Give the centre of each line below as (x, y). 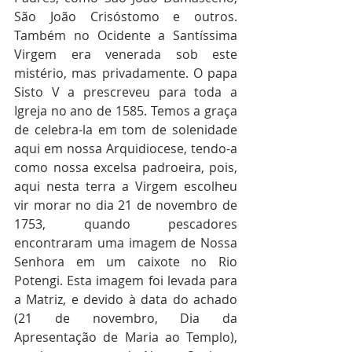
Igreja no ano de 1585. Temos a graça (126, 110)
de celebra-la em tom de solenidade (126, 129)
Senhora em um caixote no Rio (126, 261)
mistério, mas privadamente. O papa (126, 73)
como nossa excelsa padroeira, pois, (126, 167)
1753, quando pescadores (126, 224)
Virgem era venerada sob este (126, 54)
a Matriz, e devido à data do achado (126, 299)
